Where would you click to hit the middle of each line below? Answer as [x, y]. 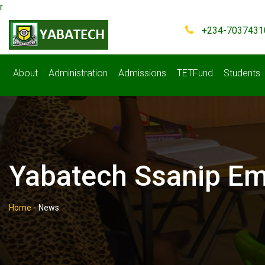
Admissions [142, 73]
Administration [78, 73]
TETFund [195, 73]
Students [242, 73]
